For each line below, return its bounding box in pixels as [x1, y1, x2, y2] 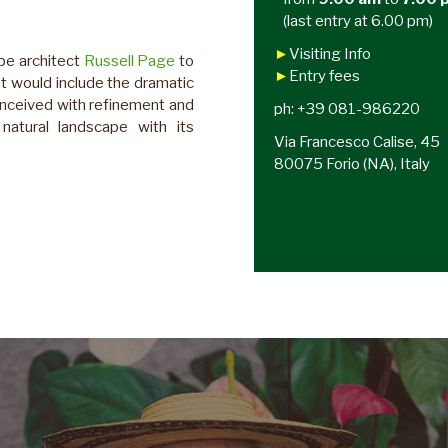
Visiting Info [289, 45, 371, 63]
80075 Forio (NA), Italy [274, 155, 430, 173]
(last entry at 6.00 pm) [274, 12, 433, 30]
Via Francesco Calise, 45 [274, 133, 440, 151]
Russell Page [83, 51, 176, 70]
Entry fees [289, 67, 360, 85]
